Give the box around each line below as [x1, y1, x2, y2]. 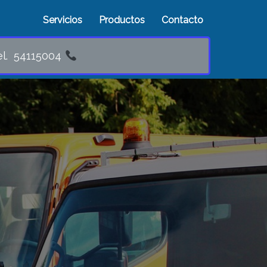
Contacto [162, 14, 204, 26]
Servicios [43, 14, 83, 26]
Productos [99, 14, 145, 26]
